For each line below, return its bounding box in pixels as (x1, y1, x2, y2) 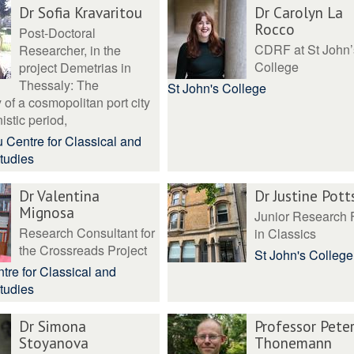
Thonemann (254, 333, 332, 352)
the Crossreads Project (18, 241, 147, 259)
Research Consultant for (18, 224, 155, 242)
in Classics (254, 224, 316, 243)
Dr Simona (18, 316, 86, 336)
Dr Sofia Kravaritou (18, 2, 142, 22)
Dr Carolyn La (254, 2, 343, 22)
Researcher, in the (18, 41, 121, 59)
